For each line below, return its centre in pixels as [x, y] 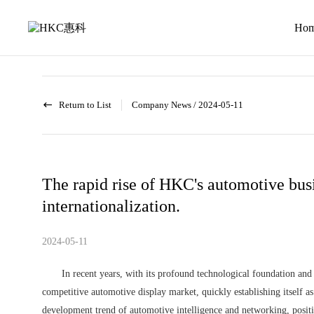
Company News [162, 105]
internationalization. [111, 206]
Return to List [85, 105]
